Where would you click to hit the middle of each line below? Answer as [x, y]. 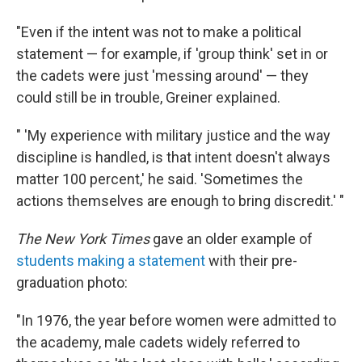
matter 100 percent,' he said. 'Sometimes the [160, 179]
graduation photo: [72, 282]
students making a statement [111, 261]
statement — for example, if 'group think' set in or [172, 54]
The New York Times [83, 239]
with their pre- [251, 261]
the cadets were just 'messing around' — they [162, 76]
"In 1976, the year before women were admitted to [176, 320]
